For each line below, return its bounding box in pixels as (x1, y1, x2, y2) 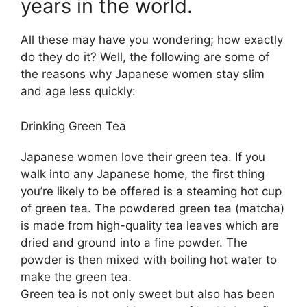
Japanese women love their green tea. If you (21, 149, 265, 164)
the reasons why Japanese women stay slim (21, 67, 265, 82)
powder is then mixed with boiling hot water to (21, 252, 277, 267)
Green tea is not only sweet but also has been (21, 286, 275, 301)
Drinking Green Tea (21, 119, 126, 133)
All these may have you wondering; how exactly (21, 33, 283, 47)
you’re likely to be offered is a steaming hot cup (21, 184, 282, 198)
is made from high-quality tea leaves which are (21, 218, 279, 232)
